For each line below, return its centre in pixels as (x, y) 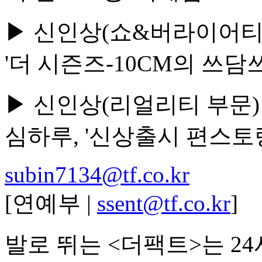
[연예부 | (51, 203)
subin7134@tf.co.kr (97, 175)
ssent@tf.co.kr (164, 203)
